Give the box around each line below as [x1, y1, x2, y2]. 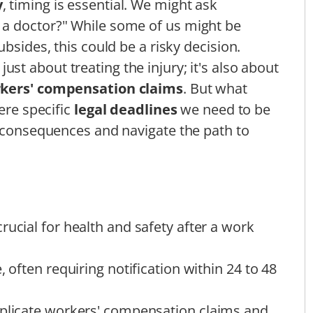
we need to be [177, 100, 271, 119]
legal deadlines [73, 100, 177, 119]
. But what [182, 79, 247, 99]
